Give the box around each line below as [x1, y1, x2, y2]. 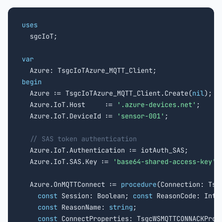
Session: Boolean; [57, 191, 133, 200]
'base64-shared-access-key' [113, 157, 216, 166]
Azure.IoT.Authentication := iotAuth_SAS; [22, 146, 188, 155]
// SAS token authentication [30, 134, 137, 143]
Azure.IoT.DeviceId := [22, 111, 117, 120]
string [109, 203, 133, 212]
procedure [121, 180, 157, 189]
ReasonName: [57, 203, 109, 212]
